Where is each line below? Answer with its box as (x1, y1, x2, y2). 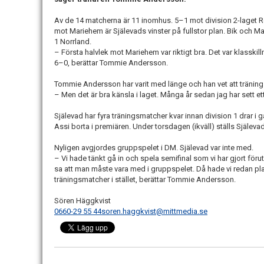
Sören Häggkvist (54, 196, 111, 205)
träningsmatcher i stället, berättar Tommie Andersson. (54, 174, 236, 184)
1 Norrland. (54, 37, 91, 46)
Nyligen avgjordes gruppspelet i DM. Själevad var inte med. (54, 143, 253, 152)
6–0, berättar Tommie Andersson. (54, 58, 168, 67)
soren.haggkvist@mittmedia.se (101, 206, 207, 216)
